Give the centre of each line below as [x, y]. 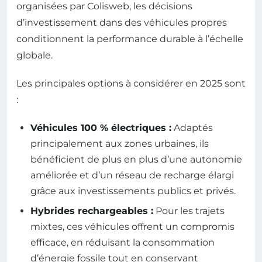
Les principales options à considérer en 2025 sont [131, 84]
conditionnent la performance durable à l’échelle [130, 39]
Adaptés [192, 128]
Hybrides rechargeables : [92, 211]
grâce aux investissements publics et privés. [133, 191]
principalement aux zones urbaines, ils [120, 144]
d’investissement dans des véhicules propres [122, 23]
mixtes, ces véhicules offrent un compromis [132, 226]
